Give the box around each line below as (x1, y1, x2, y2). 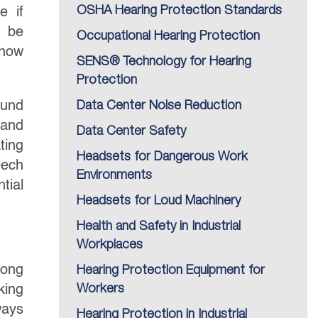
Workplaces (77, 239, 143, 251)
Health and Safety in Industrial (77, 221, 241, 232)
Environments (77, 170, 152, 181)
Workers (77, 283, 124, 295)
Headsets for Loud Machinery (77, 195, 241, 207)
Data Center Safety (77, 126, 186, 137)
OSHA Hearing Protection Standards (77, 5, 282, 16)
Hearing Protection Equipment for (77, 265, 265, 276)
